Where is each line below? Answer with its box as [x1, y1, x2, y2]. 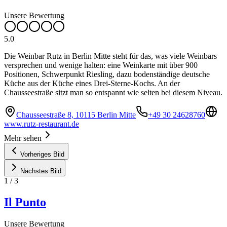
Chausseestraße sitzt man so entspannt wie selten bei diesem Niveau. [4, 88, 222, 97]
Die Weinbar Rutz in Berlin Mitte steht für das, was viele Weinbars [4, 51, 217, 60]
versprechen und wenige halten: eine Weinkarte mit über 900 [4, 60, 198, 69]
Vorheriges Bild [20, 150, 64, 158]
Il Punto [4, 195, 46, 209]
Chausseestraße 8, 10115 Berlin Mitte [16, 110, 136, 119]
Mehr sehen [4, 133, 42, 142]
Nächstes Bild [20, 167, 61, 175]
